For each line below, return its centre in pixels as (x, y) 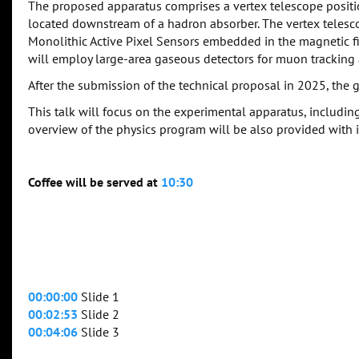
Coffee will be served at (95, 182)
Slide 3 (99, 332)
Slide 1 (99, 297)
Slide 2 (99, 315)
